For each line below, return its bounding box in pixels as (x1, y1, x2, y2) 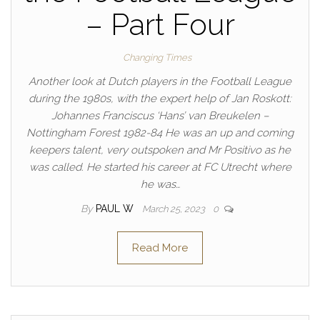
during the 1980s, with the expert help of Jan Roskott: (29, 92, 291, 105)
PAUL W (96, 203, 136, 214)
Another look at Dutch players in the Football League (29, 75, 291, 88)
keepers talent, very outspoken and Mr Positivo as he (29, 144, 291, 156)
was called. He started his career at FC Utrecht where (29, 161, 291, 174)
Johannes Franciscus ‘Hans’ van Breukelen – (51, 109, 269, 122)
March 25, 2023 (142, 204, 207, 214)
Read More (132, 241, 188, 254)
